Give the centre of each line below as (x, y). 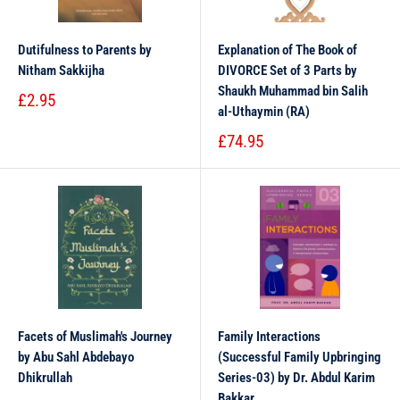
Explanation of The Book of (287, 50)
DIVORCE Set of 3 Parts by (287, 71)
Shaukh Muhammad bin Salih (293, 91)
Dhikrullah (45, 378)
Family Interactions (269, 337)
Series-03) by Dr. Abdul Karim (296, 378)
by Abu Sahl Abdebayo (76, 357)
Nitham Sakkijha (61, 71)
